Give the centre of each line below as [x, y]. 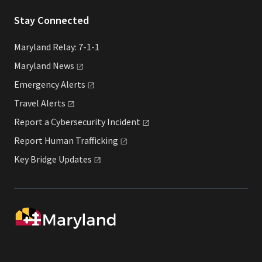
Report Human [45, 141]
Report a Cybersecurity [61, 122]
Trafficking [97, 141]
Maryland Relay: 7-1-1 [57, 46]
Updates [75, 159]
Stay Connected [51, 20]
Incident [124, 122]
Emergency [37, 84]
